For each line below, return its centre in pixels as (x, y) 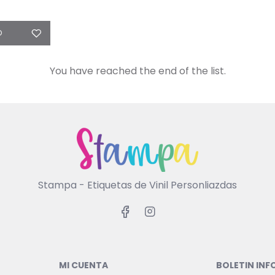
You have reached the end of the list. (137, 71)
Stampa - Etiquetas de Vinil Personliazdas (137, 185)
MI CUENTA (83, 265)
